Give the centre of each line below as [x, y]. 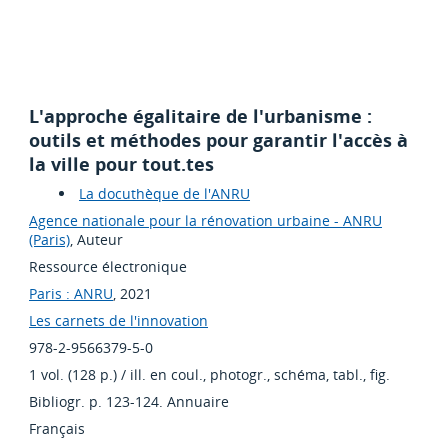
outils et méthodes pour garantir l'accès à [219, 140]
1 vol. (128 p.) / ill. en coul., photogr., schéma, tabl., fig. [210, 375]
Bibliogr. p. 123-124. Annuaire [129, 402]
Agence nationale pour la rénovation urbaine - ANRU [206, 221]
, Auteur [97, 240]
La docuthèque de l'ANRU [165, 194]
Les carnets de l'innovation [119, 321]
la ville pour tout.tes [122, 164]
